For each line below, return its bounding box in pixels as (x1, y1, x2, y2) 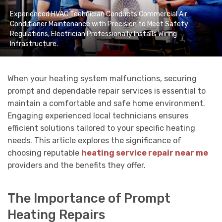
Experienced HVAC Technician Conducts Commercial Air (10, 9, 187, 18)
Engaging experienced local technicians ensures (7, 111, 188, 120)
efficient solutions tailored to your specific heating (7, 123, 195, 133)
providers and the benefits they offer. (7, 160, 146, 170)
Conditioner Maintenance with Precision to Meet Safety (10, 19, 188, 28)
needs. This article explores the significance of (7, 135, 181, 145)
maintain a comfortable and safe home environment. (7, 98, 205, 108)
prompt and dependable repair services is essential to (7, 86, 206, 96)
